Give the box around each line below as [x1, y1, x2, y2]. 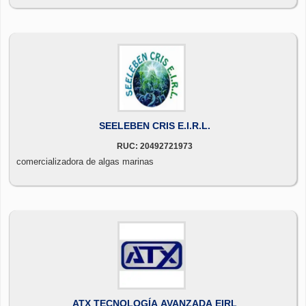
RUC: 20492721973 [116, 141, 193, 151]
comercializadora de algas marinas [16, 156, 154, 167]
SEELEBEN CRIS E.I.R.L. [98, 120, 210, 131]
